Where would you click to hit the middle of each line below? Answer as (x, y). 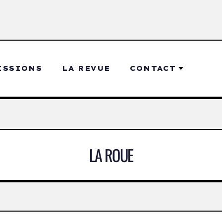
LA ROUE (111, 155)
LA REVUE (86, 69)
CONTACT (153, 69)
